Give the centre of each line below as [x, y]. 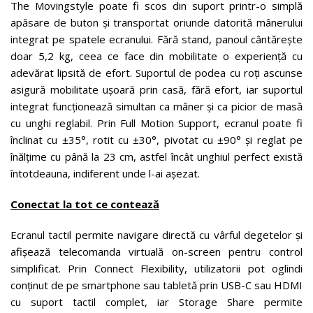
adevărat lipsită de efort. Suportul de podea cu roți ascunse [156, 73]
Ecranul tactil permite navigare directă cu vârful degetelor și [156, 235]
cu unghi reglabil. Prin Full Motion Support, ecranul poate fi [156, 123]
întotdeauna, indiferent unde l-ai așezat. [105, 174]
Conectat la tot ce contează [85, 204]
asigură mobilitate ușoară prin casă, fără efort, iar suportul [156, 90]
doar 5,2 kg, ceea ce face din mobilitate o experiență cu [156, 56]
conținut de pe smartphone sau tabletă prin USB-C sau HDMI [156, 285]
